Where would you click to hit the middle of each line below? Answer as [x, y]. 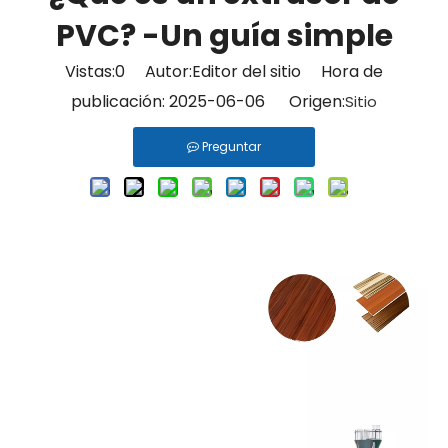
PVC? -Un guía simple [224, 36]
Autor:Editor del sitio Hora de [254, 71]
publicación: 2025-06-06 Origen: [208, 101]
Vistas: [90, 71]
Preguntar [231, 146]
